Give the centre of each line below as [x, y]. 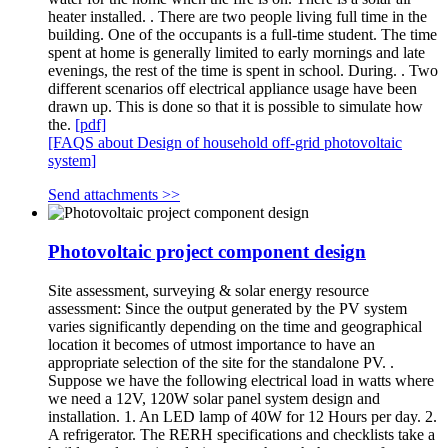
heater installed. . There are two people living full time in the [237, 17]
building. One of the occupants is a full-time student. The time [242, 35]
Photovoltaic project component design [207, 252]
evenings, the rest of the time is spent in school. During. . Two [243, 71]
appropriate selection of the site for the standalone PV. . [221, 362]
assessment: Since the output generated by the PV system [227, 308]
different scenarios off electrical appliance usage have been [232, 89]
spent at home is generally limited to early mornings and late [236, 53]
